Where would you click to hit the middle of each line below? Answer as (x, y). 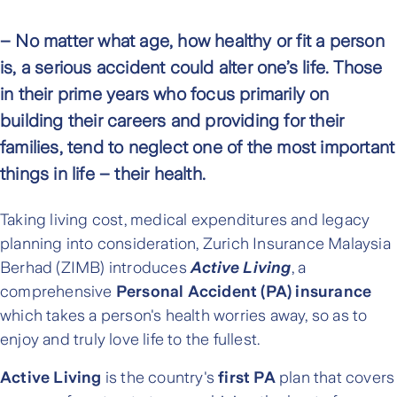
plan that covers (335, 378)
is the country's (160, 378)
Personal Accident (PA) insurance (244, 292)
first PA (247, 378)
